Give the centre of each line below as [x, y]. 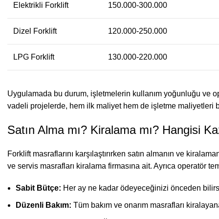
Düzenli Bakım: [44, 205]
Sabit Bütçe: [38, 188]
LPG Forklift [34, 57]
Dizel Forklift [35, 31]
